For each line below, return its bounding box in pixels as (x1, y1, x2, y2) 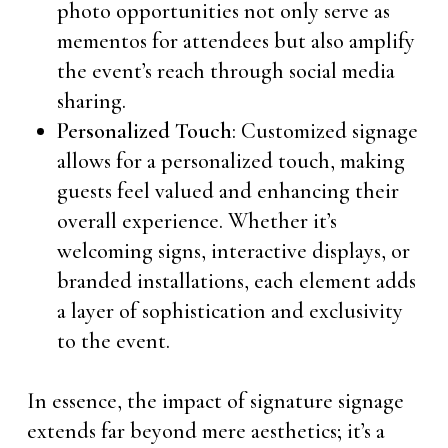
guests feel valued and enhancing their (56, 178, 399, 204)
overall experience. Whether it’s (56, 208, 337, 234)
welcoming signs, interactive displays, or (56, 238, 410, 264)
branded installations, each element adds (56, 268, 416, 294)
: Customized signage (231, 118, 418, 144)
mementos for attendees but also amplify (56, 28, 415, 54)
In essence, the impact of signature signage (26, 388, 404, 414)
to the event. (56, 328, 170, 354)
